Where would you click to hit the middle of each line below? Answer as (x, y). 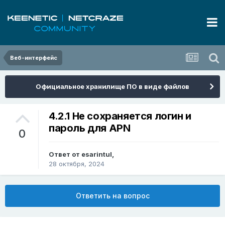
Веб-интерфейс (34, 58)
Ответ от (65, 154)
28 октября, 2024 (77, 164)
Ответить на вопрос (113, 196)
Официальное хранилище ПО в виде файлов (113, 86)
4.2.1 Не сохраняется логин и (120, 116)
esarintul (97, 154)
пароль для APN (90, 128)
